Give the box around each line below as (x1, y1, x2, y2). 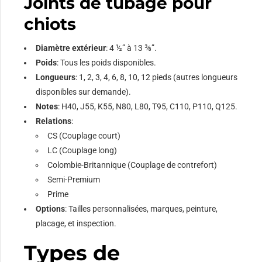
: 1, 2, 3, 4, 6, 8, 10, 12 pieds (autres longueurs (75, 73, 238, 82)
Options (36, 204, 65, 214)
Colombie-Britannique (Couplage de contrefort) (47, 160, 218, 170)
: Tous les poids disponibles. (57, 58, 157, 68)
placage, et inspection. (36, 219, 117, 229)
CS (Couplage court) (47, 131, 121, 141)
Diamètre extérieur (36, 43, 106, 53)
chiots (24, 14, 77, 35)
